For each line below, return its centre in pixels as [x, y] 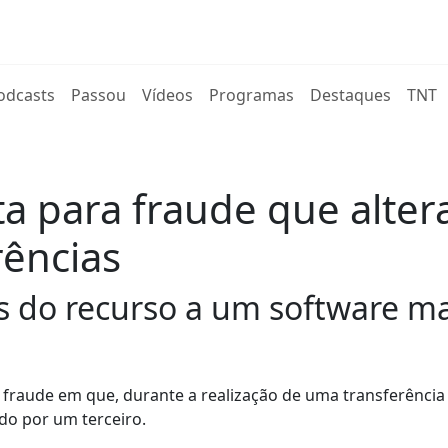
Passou [99, 95]
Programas [252, 95]
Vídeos [168, 95]
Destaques [351, 95]
